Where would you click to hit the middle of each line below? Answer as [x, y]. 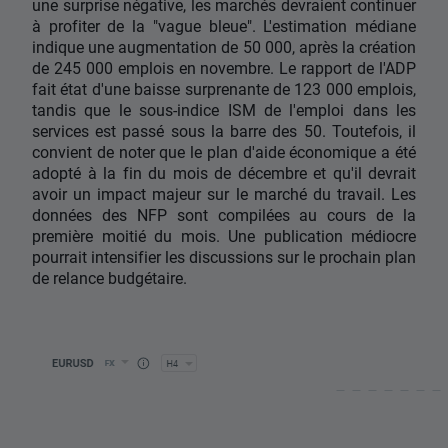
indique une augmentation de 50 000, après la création [224, 47]
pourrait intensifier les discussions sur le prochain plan [224, 257]
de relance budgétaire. [109, 278]
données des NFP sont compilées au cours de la [224, 215]
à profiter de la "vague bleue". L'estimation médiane [224, 26]
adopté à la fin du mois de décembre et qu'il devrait [224, 173]
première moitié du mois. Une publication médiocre [224, 236]
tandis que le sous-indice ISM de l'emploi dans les [224, 110]
